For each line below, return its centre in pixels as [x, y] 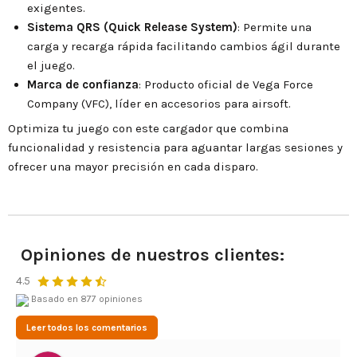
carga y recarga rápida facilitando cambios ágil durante [184, 47]
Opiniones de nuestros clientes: [153, 255]
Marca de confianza [83, 85]
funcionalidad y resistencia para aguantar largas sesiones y [175, 148]
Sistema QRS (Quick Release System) [132, 27]
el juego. [51, 66]
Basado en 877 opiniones [86, 299]
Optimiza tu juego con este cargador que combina [148, 129]
